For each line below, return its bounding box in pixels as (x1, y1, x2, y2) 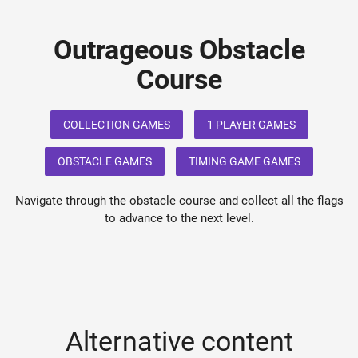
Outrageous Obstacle (53, 33, 305, 66)
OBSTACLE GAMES (58, 154, 152, 168)
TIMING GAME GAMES (189, 154, 300, 168)
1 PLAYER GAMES (206, 117, 296, 131)
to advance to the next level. (104, 210, 254, 225)
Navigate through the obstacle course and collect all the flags (14, 193, 344, 208)
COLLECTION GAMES (62, 117, 170, 131)
